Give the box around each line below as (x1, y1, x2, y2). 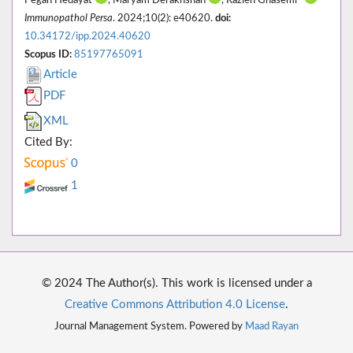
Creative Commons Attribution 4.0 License (65, 299, 285, 311)
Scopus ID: (24, 50, 72, 60)
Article (43, 69, 77, 81)
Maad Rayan (245, 321, 299, 332)
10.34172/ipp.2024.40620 (24, 32, 150, 42)
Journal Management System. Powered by (54, 321, 245, 332)
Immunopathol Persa (24, 13, 113, 24)
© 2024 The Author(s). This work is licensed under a (41, 277, 312, 290)
